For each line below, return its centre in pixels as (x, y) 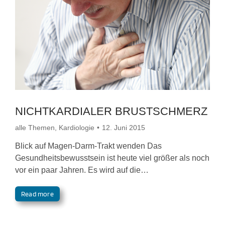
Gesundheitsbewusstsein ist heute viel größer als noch (112, 158)
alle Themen (35, 127)
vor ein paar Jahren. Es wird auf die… (82, 170)
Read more (37, 194)
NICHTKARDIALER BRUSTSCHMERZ (111, 111)
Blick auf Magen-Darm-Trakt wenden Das (88, 146)
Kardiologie (77, 127)
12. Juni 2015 (124, 127)
